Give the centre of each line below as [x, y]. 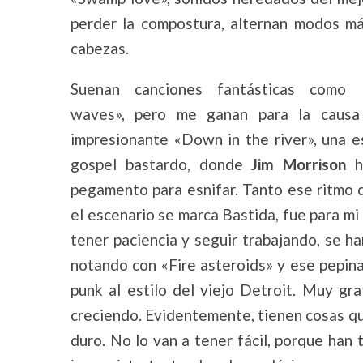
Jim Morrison [299, 164]
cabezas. [100, 48]
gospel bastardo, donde [161, 164]
